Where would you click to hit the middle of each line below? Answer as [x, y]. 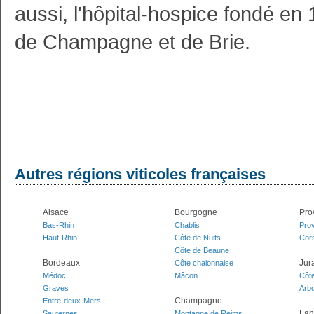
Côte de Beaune [202, 250]
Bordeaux [61, 263]
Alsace [56, 212]
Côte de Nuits [198, 238]
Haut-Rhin [60, 238]
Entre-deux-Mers [72, 301]
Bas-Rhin [59, 225]
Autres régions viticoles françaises [140, 174]
